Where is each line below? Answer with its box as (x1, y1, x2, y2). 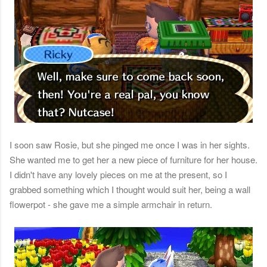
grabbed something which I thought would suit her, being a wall (10, 183, 250, 196)
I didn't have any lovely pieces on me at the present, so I (10, 168, 227, 181)
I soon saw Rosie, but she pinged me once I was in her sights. (10, 138, 250, 151)
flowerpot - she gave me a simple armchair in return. (10, 198, 212, 211)
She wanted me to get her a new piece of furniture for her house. (10, 153, 257, 166)
